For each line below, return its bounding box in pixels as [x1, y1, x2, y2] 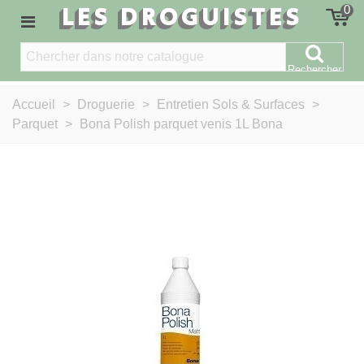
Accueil [12, 97, 55, 111]
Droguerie [77, 97, 138, 111]
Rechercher [288, 63, 341, 76]
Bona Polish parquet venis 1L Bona [80, 117, 283, 131]
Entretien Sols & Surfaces [157, 97, 305, 111]
